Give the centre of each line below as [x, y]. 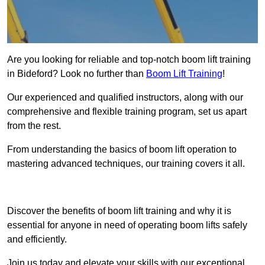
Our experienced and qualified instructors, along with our [125, 98]
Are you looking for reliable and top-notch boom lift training [129, 60]
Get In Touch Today [132, 188]
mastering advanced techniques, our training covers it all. [126, 164]
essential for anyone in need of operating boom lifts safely [127, 225]
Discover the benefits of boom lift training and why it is [119, 211]
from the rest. [34, 126]
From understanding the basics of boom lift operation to [122, 150]
